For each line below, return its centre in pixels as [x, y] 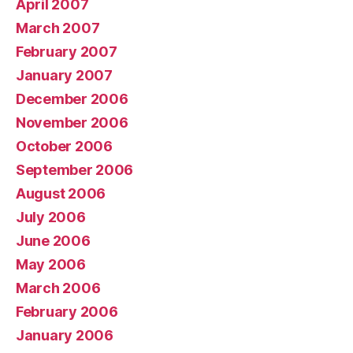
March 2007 [58, 28]
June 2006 [53, 240]
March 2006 [58, 288]
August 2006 [61, 193]
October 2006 [64, 146]
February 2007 [67, 51]
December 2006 [72, 98]
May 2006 [51, 264]
